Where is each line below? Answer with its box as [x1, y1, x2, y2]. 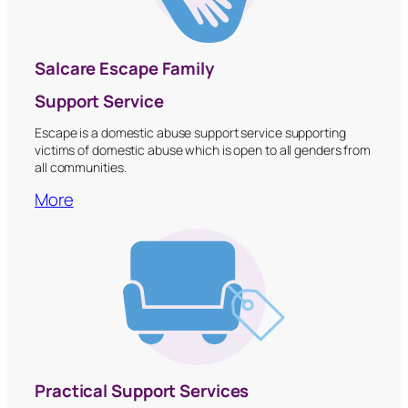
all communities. [35, 158, 127, 177]
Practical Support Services [35, 379, 250, 403]
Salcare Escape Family [35, 56, 214, 81]
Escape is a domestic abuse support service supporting [35, 124, 346, 142]
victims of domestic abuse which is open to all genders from [35, 141, 372, 159]
